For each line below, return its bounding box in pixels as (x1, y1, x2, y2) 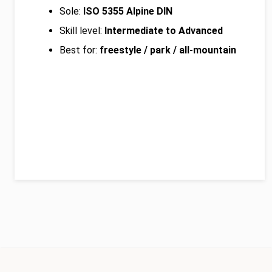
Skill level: (59, 24, 104, 36)
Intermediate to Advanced (104, 24, 223, 36)
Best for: (59, 44, 100, 56)
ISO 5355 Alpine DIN (83, 5, 172, 17)
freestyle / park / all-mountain (100, 44, 236, 56)
